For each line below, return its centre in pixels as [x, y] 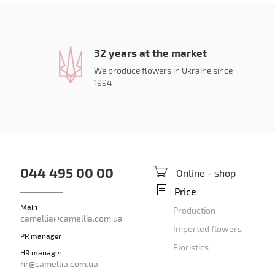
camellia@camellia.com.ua [71, 218]
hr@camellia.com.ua [59, 264]
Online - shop [206, 173]
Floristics [191, 247]
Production [195, 210]
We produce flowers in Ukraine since [164, 70]
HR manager [41, 252]
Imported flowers [208, 229]
